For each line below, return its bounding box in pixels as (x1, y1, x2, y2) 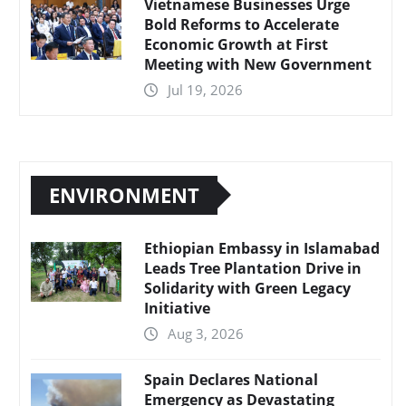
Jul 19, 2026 (168, 80, 243, 99)
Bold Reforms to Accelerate (144, 14, 339, 34)
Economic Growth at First (144, 34, 328, 54)
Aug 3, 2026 (168, 324, 244, 343)
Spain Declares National (144, 369, 318, 390)
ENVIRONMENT (49, 180, 199, 208)
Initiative (144, 297, 210, 318)
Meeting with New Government (144, 53, 372, 74)
